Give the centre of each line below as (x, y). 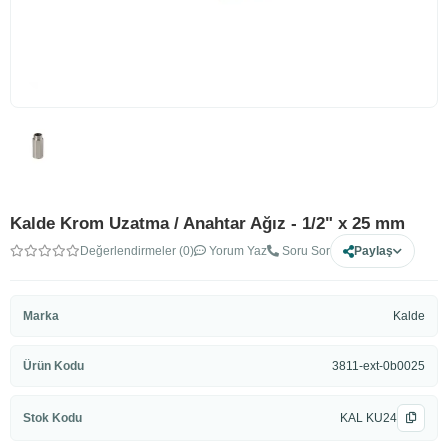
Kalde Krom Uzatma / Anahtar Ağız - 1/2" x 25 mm (207, 223)
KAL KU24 (368, 418)
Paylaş (373, 251)
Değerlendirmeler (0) (137, 251)
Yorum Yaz (236, 251)
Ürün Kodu (53, 366)
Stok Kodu (52, 418)
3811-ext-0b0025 (378, 366)
